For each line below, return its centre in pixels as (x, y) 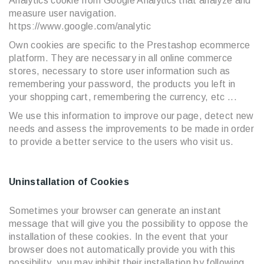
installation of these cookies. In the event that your (118, 237)
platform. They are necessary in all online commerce (121, 58)
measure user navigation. (63, 13)
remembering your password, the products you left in (122, 84)
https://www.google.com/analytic (80, 26)
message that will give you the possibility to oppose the (128, 224)
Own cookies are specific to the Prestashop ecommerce (130, 45)
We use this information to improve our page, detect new (131, 116)
